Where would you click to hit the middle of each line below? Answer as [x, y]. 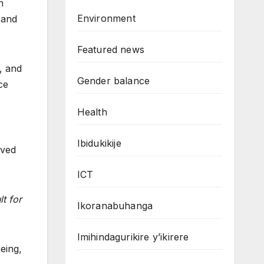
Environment [106, 18]
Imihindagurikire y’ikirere [133, 237]
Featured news [111, 49]
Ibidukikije [99, 143]
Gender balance [113, 81]
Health [92, 112]
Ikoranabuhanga [115, 206]
